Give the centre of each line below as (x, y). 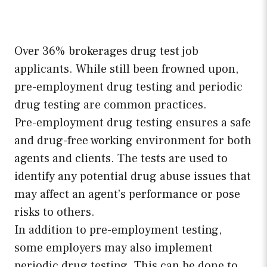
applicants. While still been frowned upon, (126, 69)
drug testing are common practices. (111, 105)
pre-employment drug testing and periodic (128, 87)
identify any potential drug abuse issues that (133, 177)
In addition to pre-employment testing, (118, 230)
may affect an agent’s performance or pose (127, 195)
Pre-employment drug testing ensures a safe (133, 123)
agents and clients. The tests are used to (121, 159)
